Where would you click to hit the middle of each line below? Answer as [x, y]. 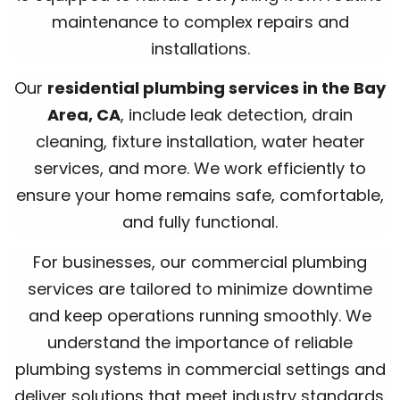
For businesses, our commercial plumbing [200, 262]
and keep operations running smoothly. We [200, 315]
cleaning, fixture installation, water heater [200, 142]
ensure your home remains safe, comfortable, [200, 196]
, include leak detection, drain [237, 115]
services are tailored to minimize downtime [200, 288]
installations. [200, 49]
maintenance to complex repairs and [200, 22]
